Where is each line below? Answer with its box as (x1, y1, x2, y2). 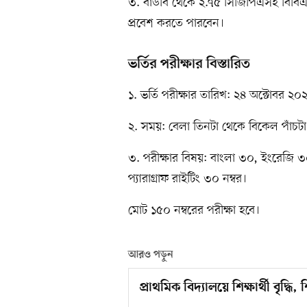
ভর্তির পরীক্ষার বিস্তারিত (128, 56, 250, 73)
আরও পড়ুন (128, 249, 173, 262)
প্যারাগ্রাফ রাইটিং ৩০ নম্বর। (128, 171, 247, 188)
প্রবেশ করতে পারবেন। (128, 15, 224, 32)
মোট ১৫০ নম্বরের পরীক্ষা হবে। (128, 202, 260, 219)
